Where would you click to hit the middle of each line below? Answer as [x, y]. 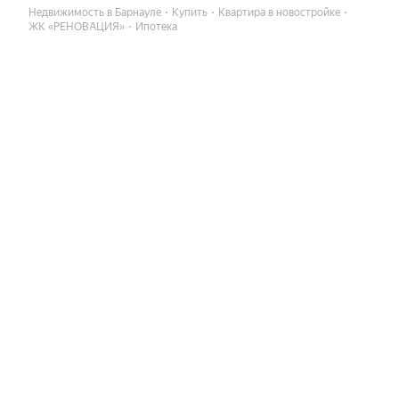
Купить [190, 12]
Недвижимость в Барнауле [95, 12]
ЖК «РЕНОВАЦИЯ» [77, 27]
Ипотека [156, 27]
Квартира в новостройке [279, 12]
